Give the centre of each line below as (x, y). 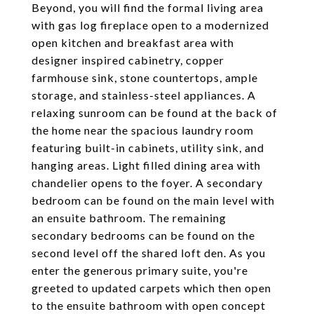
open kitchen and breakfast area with (133, 42)
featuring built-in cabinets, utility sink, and (148, 148)
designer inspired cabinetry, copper (128, 60)
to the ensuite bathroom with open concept (149, 305)
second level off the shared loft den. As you (149, 253)
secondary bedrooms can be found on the (143, 235)
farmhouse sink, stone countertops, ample (145, 77)
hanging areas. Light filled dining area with (146, 165)
